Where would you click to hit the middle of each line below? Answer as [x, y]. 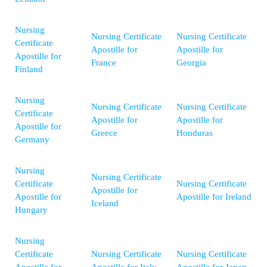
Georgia [191, 63]
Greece [104, 133]
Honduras [195, 133]
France [104, 63]
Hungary [31, 210]
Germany [32, 140]
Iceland [105, 204]
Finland [29, 69]
